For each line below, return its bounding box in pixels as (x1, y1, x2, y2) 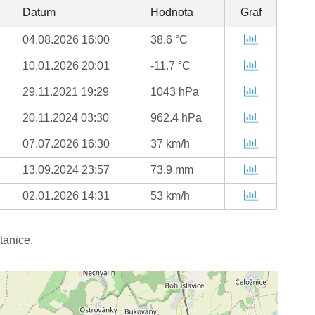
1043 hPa (150, 86, 200, 98)
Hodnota (150, 6, 194, 19)
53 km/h (150, 190, 191, 202)
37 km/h (150, 138, 191, 150)
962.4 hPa (150, 112, 202, 124)
